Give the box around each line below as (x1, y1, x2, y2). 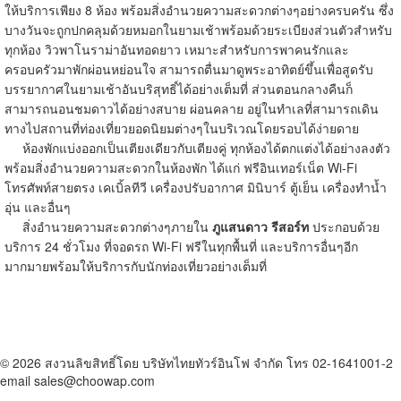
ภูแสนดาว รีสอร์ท (212, 218, 309, 235)
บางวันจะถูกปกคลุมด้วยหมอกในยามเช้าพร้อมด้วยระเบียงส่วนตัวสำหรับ (4, 21, 392, 38)
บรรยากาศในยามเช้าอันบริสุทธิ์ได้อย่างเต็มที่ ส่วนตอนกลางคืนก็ (4, 80, 353, 98)
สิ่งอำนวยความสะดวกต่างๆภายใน (4, 218, 212, 235)
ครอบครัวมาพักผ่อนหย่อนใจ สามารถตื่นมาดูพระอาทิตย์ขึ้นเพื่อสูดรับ (4, 60, 373, 78)
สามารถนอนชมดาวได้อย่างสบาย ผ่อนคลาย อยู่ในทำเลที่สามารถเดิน (4, 99, 379, 117)
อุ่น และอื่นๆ (4, 198, 71, 216)
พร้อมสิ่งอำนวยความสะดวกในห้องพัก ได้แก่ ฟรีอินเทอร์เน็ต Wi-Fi (4, 158, 357, 176)
